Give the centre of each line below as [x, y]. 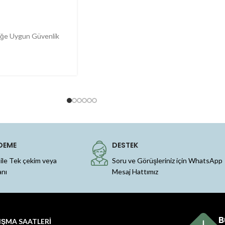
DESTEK [125, 145]
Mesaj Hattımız [135, 172]
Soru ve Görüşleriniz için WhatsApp [167, 161]
